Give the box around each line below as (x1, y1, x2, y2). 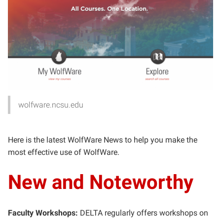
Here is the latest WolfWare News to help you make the (8, 135, 197, 145)
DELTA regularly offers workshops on (80, 208, 208, 218)
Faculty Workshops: (8, 208, 80, 218)
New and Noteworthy (8, 171, 193, 194)
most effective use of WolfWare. (8, 147, 119, 157)
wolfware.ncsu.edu (18, 100, 83, 110)
